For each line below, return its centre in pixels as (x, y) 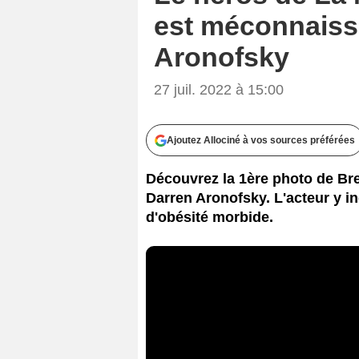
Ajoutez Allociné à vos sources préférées (261, 140)
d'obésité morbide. (210, 217)
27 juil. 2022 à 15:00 (219, 89)
